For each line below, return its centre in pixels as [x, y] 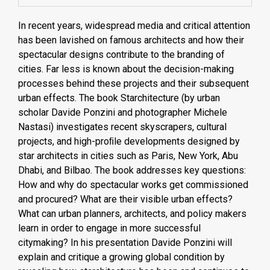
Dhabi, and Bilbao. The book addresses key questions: [132, 170]
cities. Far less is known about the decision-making [126, 69]
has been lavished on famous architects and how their [131, 40]
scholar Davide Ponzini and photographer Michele [123, 112]
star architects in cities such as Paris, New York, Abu [128, 156]
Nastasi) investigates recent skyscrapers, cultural [122, 127]
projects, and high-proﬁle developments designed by [129, 141]
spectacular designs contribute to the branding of [121, 55]
